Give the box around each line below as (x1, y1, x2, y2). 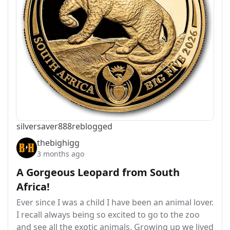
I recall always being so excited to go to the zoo (16, 209, 200, 220)
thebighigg (37, 137, 80, 148)
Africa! (16, 180, 50, 194)
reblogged (72, 121, 112, 132)
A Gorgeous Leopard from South (16, 165, 180, 179)
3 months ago (37, 149, 84, 159)
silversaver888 (16, 121, 72, 132)
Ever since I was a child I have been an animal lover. (16, 197, 214, 208)
